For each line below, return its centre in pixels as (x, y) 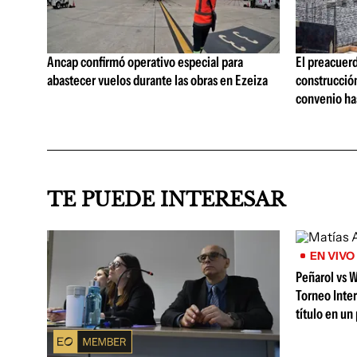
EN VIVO (332, 256)
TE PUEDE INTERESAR (166, 200)
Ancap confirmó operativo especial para (145, 63)
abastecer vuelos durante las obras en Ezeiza (157, 81)
